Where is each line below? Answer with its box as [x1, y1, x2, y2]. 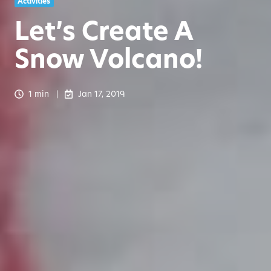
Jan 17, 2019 [77, 88, 125, 100]
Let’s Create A [15, 13, 193, 49]
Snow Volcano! [15, 41, 203, 77]
